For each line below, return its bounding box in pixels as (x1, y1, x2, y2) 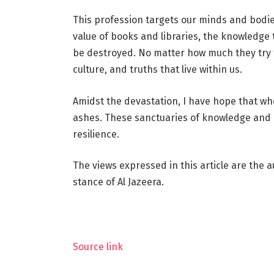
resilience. (72, 128, 119, 140)
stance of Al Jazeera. (72, 176, 164, 188)
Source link (72, 240, 123, 253)
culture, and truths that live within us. (72, 63, 242, 75)
